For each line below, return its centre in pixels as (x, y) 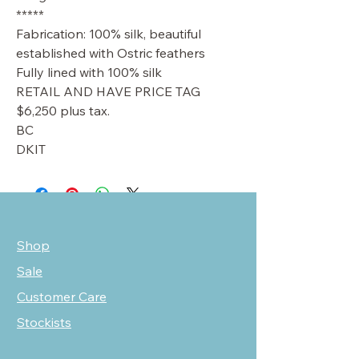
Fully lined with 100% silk (89, 72)
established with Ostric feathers (111, 53)
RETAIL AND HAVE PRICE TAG (108, 91)
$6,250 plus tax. (63, 111)
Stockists (44, 322)
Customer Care (62, 296)
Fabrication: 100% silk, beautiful (109, 34)
